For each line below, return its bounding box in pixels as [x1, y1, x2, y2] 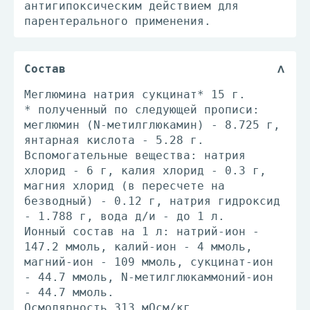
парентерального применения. [24, 15, 211, 28]
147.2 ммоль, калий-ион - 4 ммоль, [24, 240, 253, 253]
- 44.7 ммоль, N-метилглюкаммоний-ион [24, 271, 273, 284]
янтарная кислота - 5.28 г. [24, 134, 204, 147]
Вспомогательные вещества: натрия [24, 149, 246, 162]
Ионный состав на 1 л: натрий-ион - [24, 225, 259, 238]
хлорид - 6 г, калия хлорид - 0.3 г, [24, 164, 266, 177]
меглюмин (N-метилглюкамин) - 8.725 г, [24, 118, 280, 131]
